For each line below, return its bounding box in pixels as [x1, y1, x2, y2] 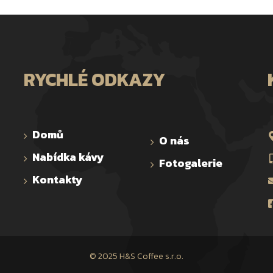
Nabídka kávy [32, 149, 104, 166]
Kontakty [32, 171, 83, 188]
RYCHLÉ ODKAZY [24, 66, 165, 94]
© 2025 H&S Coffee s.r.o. [90, 250, 183, 263]
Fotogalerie [159, 155, 222, 172]
